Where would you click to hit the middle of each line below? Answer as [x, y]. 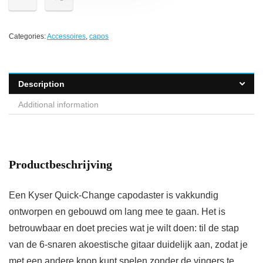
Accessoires [66, 37]
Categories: [28, 37]
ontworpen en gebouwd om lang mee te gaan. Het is [117, 212]
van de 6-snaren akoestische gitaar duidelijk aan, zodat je [128, 245]
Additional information [58, 105]
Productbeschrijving [60, 165]
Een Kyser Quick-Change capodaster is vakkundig [114, 195]
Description [41, 84]
